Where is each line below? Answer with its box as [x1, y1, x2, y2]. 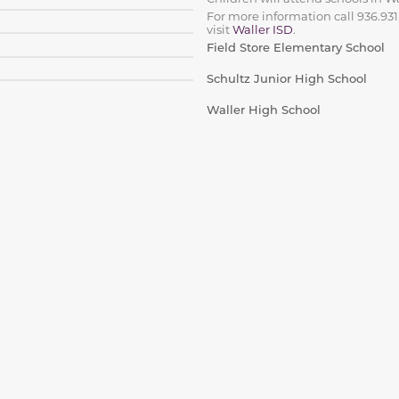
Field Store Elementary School [206, 39, 385, 55]
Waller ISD [232, 21, 293, 37]
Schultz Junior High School [206, 70, 367, 86]
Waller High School [206, 102, 321, 118]
